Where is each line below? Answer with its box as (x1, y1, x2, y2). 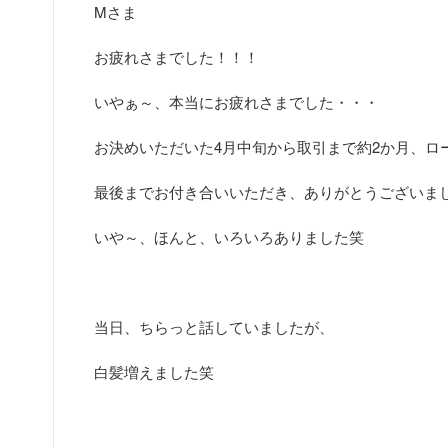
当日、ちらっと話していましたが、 (94, 316, 334, 337)
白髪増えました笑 (94, 361, 214, 382)
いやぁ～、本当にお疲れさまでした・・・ (94, 91, 379, 112)
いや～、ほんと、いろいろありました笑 (94, 226, 364, 247)
